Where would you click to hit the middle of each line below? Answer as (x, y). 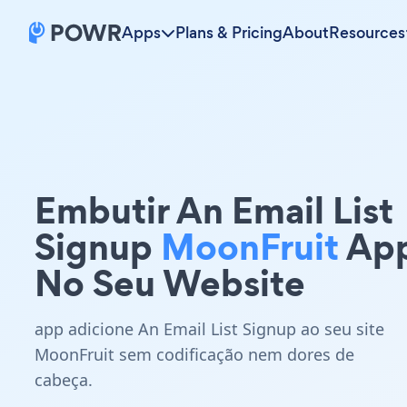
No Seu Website (170, 283)
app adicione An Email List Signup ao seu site (209, 329)
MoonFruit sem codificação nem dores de (194, 354)
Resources (367, 33)
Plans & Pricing (229, 33)
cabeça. (64, 380)
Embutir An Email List (214, 210)
